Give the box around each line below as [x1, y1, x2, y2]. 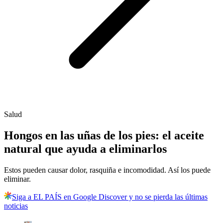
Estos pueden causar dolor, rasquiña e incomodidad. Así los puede [4, 166, 211, 175]
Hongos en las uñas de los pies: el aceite [4, 129, 204, 142]
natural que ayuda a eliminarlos [4, 142, 167, 156]
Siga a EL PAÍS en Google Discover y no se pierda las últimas [12, 193, 208, 202]
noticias [4, 202, 28, 211]
